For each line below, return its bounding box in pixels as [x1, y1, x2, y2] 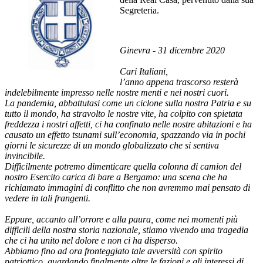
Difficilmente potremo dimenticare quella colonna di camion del [5, 161, 241, 172]
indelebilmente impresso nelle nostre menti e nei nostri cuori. [5, 87, 229, 98]
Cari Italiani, [120, 66, 168, 77]
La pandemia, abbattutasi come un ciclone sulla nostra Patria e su [5, 98, 251, 109]
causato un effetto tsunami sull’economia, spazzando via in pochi [5, 130, 245, 140]
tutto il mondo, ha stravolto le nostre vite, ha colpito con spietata [5, 109, 242, 119]
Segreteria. [120, 5, 159, 16]
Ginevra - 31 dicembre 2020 [120, 45, 225, 56]
